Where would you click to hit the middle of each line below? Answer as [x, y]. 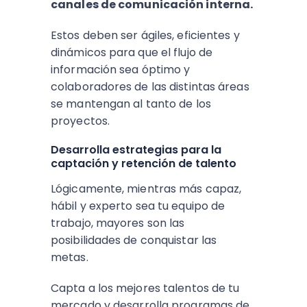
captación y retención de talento [144, 163]
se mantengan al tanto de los [131, 104]
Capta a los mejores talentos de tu [145, 288]
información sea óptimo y [121, 70]
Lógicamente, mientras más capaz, [146, 189]
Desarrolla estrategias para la [136, 150]
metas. [70, 257]
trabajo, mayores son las [118, 223]
